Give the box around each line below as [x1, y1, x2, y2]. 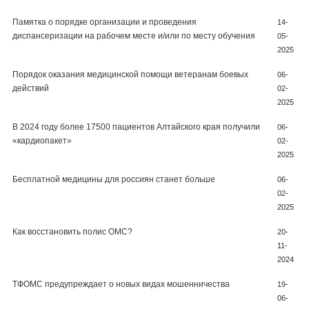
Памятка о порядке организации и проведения [12, 17, 197, 27]
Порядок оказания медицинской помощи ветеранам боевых [12, 70, 248, 79]
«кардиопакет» [12, 136, 72, 146]
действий [12, 83, 49, 93]
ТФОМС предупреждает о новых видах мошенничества [12, 279, 230, 289]
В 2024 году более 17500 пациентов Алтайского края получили [12, 122, 260, 132]
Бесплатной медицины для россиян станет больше [12, 175, 215, 184]
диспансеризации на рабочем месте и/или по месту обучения [12, 31, 255, 41]
